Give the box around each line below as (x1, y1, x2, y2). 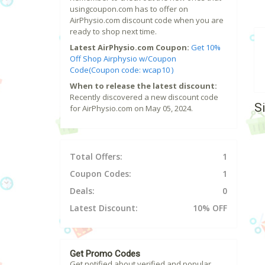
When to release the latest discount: (70, 80, 217, 92)
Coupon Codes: (70, 168, 131, 180)
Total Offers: (70, 151, 122, 163)
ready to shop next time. (70, 26, 157, 37)
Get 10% (191, 42, 221, 53)
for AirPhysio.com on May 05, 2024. (70, 103, 193, 114)
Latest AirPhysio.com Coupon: (70, 42, 189, 53)
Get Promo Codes (70, 248, 140, 260)
